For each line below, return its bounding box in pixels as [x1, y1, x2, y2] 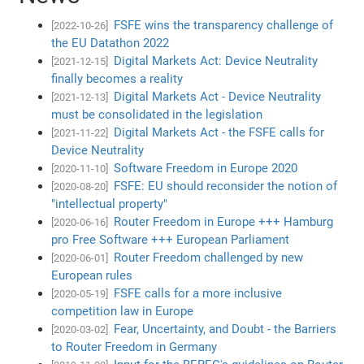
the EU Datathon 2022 [51, 35, 170, 50]
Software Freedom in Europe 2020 [114, 160, 298, 175]
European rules [51, 267, 133, 283]
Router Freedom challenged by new [114, 249, 304, 265]
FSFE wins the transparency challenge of [114, 17, 334, 32]
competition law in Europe [51, 303, 194, 318]
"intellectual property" [51, 196, 168, 211]
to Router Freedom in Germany [51, 339, 218, 354]
